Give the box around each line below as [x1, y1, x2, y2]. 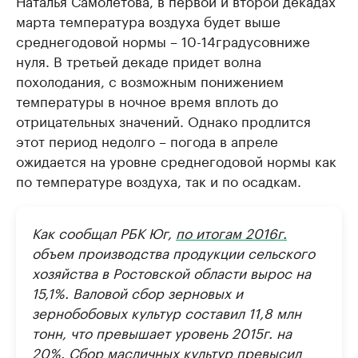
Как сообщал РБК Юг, [32, 221, 176, 243]
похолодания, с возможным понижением [16, 70, 284, 91]
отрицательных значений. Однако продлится [16, 109, 311, 131]
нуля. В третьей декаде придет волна [16, 50, 261, 71]
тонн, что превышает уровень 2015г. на [32, 321, 292, 343]
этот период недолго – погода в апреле [16, 129, 278, 151]
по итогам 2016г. [176, 221, 287, 243]
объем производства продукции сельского [32, 241, 315, 263]
